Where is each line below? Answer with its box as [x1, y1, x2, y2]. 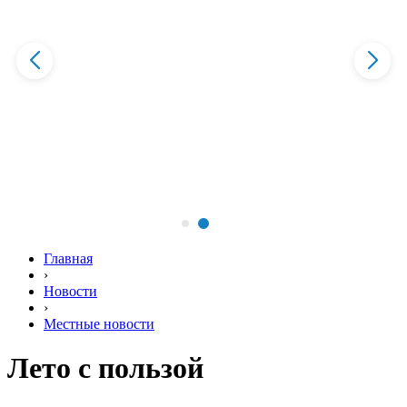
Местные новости [44, 316, 154, 332]
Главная [44, 251, 93, 266]
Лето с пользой [7, 352, 203, 385]
